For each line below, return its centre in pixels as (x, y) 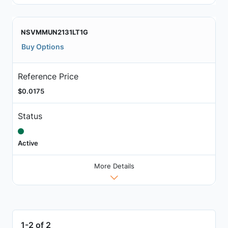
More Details (114, 166)
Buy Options (43, 47)
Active (28, 143)
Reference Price (48, 76)
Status (30, 116)
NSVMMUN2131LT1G (54, 32)
